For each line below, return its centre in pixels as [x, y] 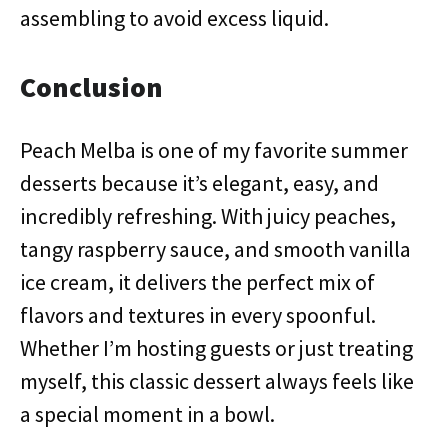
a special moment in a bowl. [147, 414]
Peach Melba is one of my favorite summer [214, 150]
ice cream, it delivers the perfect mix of [197, 282]
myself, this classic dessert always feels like [217, 381]
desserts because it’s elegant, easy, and [199, 183]
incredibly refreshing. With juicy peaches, [208, 216]
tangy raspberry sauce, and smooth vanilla [215, 249]
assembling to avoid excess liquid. [174, 18]
